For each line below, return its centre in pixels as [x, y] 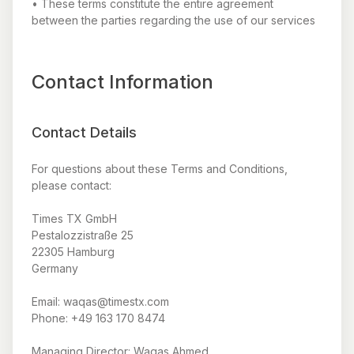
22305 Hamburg [73, 252]
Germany [55, 268]
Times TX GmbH [74, 218]
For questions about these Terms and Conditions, [160, 169]
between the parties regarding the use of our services [173, 20]
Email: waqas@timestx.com [100, 301]
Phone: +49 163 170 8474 [98, 318]
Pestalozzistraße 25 [83, 235]
